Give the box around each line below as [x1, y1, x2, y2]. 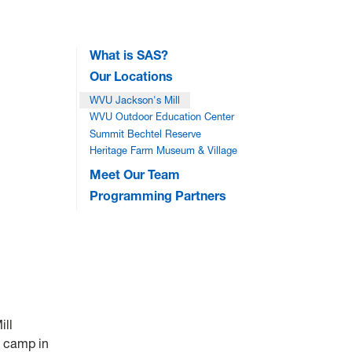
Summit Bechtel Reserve [90, 127, 202, 140]
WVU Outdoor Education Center [90, 111, 235, 123]
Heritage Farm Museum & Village [90, 144, 238, 156]
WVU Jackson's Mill [90, 93, 181, 106]
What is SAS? [90, 47, 169, 63]
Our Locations [90, 68, 174, 84]
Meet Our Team [90, 167, 181, 183]
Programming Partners [90, 188, 227, 204]
